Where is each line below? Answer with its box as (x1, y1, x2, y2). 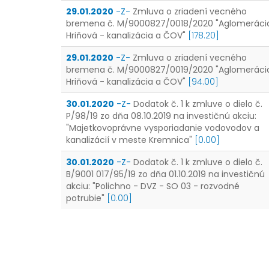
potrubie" (66, 192, 104, 204)
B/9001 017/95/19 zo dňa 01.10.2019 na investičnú (66, 168, 265, 180)
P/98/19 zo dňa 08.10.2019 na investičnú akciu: (66, 110, 256, 122)
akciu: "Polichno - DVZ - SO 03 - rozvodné (66, 180, 240, 192)
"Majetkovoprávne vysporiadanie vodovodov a (66, 122, 259, 134)
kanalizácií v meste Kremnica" (66, 134, 192, 146)
